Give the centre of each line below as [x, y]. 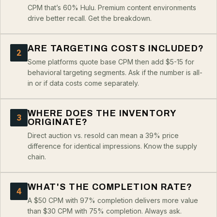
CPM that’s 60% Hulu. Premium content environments [112, 8]
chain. [37, 157]
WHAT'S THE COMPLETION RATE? [110, 187]
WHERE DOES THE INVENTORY [102, 114]
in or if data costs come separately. [83, 83]
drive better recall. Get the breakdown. [90, 18]
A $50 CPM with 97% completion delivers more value [113, 201]
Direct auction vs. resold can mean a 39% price [103, 136]
